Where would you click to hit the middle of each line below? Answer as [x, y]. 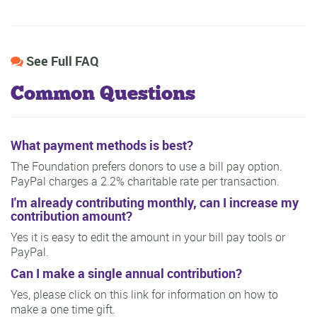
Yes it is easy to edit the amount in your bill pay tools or [148, 237]
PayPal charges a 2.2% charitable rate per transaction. [145, 181]
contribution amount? [71, 216]
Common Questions [103, 93]
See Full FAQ [61, 61]
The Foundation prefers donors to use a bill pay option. [146, 167]
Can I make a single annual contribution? [126, 273]
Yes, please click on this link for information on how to [144, 295]
